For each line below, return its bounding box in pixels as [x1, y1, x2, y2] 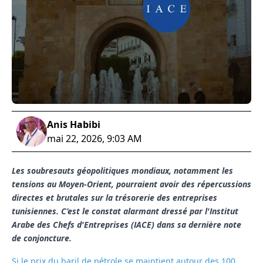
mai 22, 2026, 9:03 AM [47, 132, 142, 146]
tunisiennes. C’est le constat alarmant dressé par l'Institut [12, 205, 238, 217]
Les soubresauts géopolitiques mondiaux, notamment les [12, 165, 233, 177]
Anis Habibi [47, 118, 100, 131]
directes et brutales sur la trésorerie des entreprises [12, 192, 217, 204]
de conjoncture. [12, 232, 72, 244]
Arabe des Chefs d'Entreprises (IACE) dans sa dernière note [12, 219, 241, 231]
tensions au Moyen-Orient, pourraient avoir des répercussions [12, 178, 251, 190]
